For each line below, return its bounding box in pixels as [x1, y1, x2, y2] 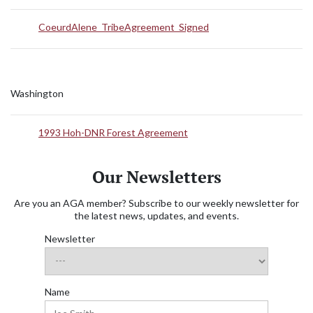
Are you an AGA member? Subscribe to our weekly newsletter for [14, 197, 299, 209]
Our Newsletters [92, 166, 221, 188]
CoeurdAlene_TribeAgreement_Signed [38, 21, 209, 33]
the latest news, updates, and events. [74, 210, 239, 221]
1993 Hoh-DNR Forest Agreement [38, 126, 188, 138]
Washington [10, 87, 64, 99]
